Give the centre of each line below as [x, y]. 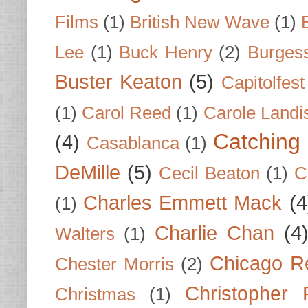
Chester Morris [115, 264]
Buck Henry [166, 52]
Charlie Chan [214, 233]
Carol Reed [127, 113]
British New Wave [200, 22]
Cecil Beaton [209, 173]
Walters [85, 234]
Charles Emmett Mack [183, 203]
